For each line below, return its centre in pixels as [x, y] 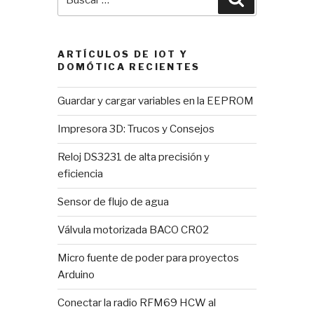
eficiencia [81, 174]
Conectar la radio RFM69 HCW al [137, 303]
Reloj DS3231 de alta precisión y [134, 157]
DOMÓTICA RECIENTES [129, 67]
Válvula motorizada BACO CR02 [134, 230]
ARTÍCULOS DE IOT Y [123, 54]
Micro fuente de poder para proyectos [149, 258]
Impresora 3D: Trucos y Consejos [136, 129]
